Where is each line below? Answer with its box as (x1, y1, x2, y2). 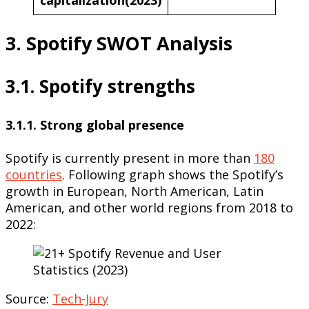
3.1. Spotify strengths (6, 74, 195, 99)
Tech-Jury (52, 290, 108, 307)
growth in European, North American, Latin (6, 183, 263, 199)
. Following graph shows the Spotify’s (62, 166, 283, 183)
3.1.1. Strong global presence (6, 117, 184, 134)
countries (6, 166, 62, 183)
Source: (6, 290, 52, 307)
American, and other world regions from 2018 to (6, 199, 293, 216)
